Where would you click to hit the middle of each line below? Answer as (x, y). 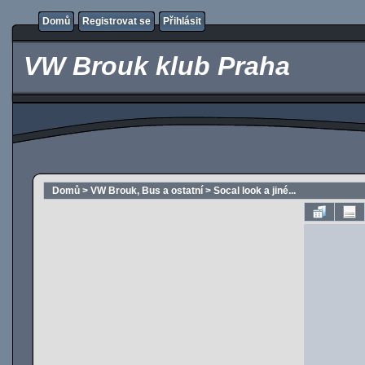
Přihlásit (182, 21)
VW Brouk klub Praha (153, 66)
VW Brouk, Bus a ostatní (147, 191)
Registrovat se (117, 21)
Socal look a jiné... (255, 191)
